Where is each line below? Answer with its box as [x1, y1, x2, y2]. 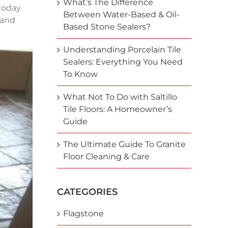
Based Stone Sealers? [63, 22, 151, 32]
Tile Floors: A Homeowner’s [63, 104, 172, 114]
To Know [63, 69, 98, 79]
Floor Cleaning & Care [63, 152, 150, 161]
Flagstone [63, 209, 104, 218]
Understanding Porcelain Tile [63, 45, 181, 54]
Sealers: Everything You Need [63, 57, 183, 67]
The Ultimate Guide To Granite [63, 139, 186, 149]
